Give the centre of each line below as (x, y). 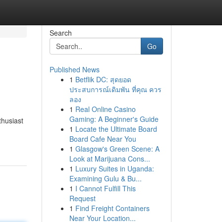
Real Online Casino (105, 109)
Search (60, 33)
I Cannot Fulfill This (105, 188)
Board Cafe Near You (103, 139)
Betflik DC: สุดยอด (103, 79)
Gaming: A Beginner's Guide (114, 119)
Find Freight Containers (112, 208)
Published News (74, 69)
